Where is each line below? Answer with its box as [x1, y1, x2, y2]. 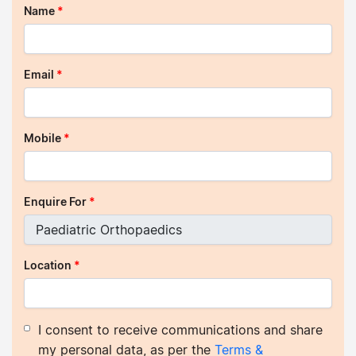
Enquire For [24, 194, 89, 208]
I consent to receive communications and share [38, 321, 323, 338]
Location [24, 257, 74, 272]
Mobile [24, 130, 64, 145]
